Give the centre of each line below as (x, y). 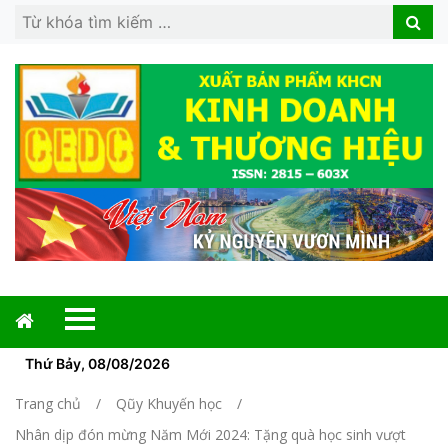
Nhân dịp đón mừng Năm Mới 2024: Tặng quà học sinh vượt (210, 435)
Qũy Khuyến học (169, 404)
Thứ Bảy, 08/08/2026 (97, 364)
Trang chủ (48, 404)
